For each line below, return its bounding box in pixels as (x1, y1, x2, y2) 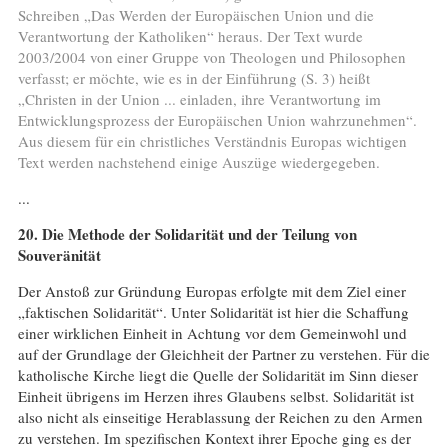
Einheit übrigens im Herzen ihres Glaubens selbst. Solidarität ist (17, 385, 414, 406)
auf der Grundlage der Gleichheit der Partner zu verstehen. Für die (17, 343, 430, 364)
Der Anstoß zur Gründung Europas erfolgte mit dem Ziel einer (17, 280, 406, 301)
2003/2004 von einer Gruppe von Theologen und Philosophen (17, 46, 406, 67)
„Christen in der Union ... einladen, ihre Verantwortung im (17, 88, 381, 109)
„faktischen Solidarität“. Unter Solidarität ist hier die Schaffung (17, 301, 409, 322)
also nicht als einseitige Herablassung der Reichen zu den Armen (17, 406, 423, 427)
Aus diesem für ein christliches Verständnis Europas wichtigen (17, 130, 407, 151)
